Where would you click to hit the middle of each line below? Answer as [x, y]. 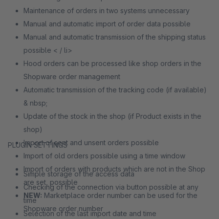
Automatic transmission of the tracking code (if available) [115, 90]
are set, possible [51, 182]
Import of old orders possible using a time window [104, 156]
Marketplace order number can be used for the [120, 195]
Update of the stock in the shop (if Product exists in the [112, 116]
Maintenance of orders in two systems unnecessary [107, 11]
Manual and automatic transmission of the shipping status [115, 37]
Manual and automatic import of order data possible [107, 24]
